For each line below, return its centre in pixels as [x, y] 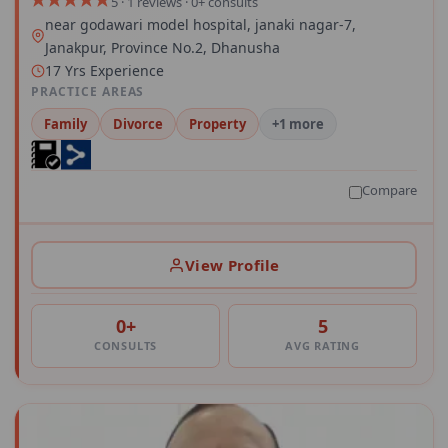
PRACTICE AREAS [88, 92]
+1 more [298, 124]
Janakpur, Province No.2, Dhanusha [162, 48]
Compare [389, 190]
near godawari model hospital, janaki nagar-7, [200, 25]
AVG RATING [322, 346]
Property [217, 124]
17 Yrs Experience [104, 71]
